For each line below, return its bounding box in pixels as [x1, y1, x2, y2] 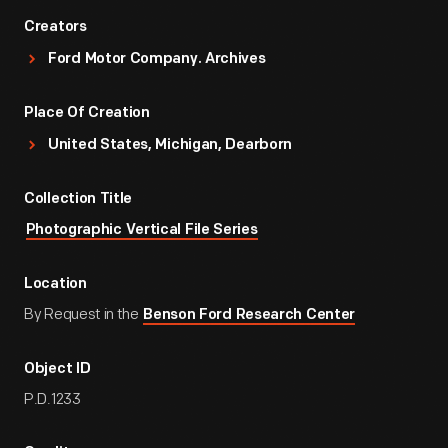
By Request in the [24, 305, 142, 324]
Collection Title [24, 192, 133, 207]
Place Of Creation [24, 106, 150, 121]
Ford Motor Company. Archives [48, 52, 266, 67]
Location [24, 277, 87, 292]
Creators [24, 20, 87, 35]
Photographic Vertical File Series [25, 223, 258, 238]
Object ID [24, 362, 91, 377]
